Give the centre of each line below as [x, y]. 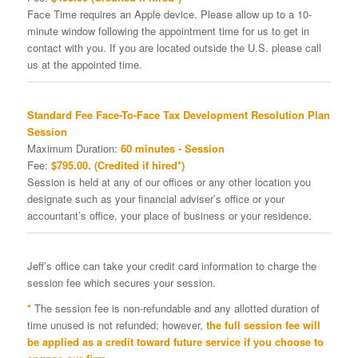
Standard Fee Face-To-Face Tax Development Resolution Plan [178, 114]
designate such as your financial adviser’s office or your [155, 198]
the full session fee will [263, 324]
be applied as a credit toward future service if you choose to [175, 341]
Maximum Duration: [74, 148]
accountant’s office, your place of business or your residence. [169, 215]
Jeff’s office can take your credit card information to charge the [171, 265]
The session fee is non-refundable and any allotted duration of [177, 308]
